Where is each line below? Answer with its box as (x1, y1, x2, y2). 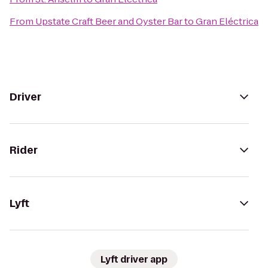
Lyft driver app (100, 252, 167, 266)
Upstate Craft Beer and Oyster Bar (35, 15, 182, 28)
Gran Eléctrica (196, 15, 258, 28)
